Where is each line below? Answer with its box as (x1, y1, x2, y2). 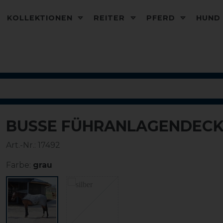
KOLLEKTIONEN (7, 13, 76, 22)
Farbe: (6, 160, 31, 170)
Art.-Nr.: (6, 140, 38, 150)
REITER (94, 13, 128, 22)
